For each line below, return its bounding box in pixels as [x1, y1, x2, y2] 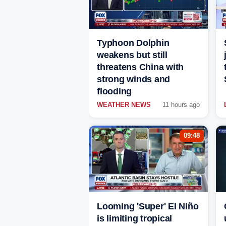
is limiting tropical [97, 213, 172, 224]
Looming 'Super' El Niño [97, 201, 199, 212]
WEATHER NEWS [97, 101, 151, 109]
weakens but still [97, 50, 167, 61]
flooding [97, 86, 132, 97]
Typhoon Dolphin [97, 38, 169, 48]
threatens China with [97, 62, 184, 73]
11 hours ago [162, 101, 200, 109]
